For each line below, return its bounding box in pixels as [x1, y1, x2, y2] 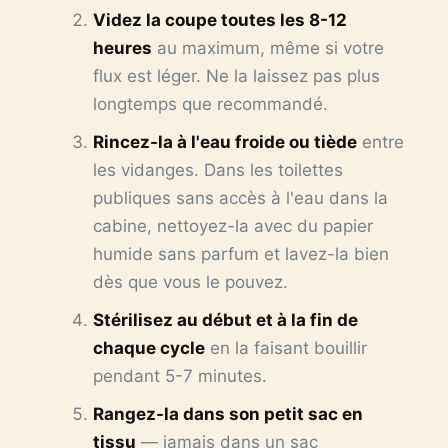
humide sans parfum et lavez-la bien [92, 244, 389, 265]
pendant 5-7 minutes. [92, 366, 267, 387]
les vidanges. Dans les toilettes [92, 160, 343, 181]
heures [92, 38, 152, 59]
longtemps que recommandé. [92, 94, 328, 115]
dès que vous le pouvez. [92, 272, 288, 293]
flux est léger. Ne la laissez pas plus [92, 66, 380, 87]
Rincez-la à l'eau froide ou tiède [92, 132, 357, 153]
